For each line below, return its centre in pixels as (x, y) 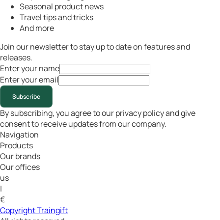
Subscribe (26, 96)
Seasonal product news (62, 6)
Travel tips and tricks (56, 17)
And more (37, 28)
